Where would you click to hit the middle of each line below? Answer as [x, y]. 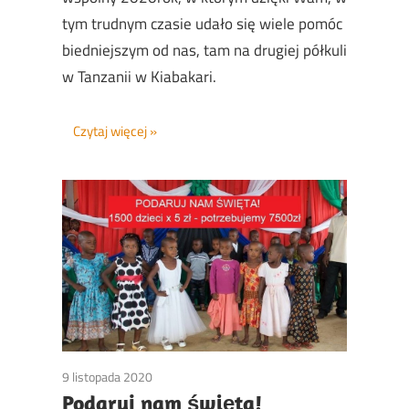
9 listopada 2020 [107, 377]
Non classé [182, 377]
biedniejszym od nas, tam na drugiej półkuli [204, 51]
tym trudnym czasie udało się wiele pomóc [202, 24]
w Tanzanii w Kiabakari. [139, 77]
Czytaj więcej [110, 131]
